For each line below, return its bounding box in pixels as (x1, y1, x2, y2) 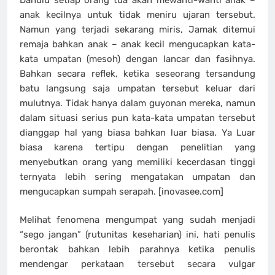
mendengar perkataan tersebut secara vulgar (20, 258, 255, 270)
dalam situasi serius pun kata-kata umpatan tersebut (20, 112, 255, 123)
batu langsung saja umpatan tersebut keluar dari (20, 82, 255, 94)
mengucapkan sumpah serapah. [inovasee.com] (20, 185, 223, 197)
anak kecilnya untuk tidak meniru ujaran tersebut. (20, 9, 255, 20)
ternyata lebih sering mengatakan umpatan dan (20, 171, 255, 182)
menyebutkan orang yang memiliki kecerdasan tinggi (20, 156, 255, 168)
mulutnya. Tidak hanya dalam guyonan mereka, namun (20, 97, 255, 109)
